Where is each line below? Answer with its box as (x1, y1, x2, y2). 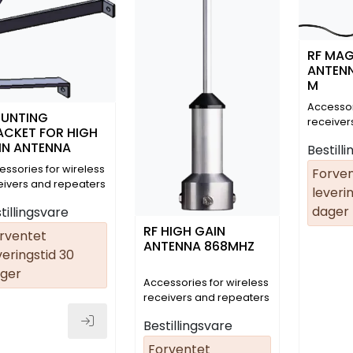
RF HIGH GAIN (143, 221, 225, 240)
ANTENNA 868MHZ (143, 236, 255, 255)
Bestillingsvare (143, 316, 232, 335)
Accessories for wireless (143, 275, 269, 289)
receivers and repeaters (143, 290, 269, 304)
